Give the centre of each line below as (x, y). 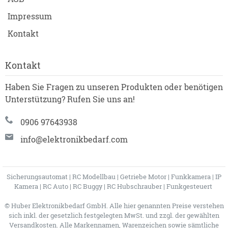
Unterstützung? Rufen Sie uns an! (70, 99)
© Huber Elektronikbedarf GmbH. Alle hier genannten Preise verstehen (114, 205)
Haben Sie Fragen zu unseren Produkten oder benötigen (114, 87)
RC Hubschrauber (134, 186)
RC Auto (55, 186)
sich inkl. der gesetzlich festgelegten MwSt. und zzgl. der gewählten (114, 215)
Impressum (30, 16)
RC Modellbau (94, 176)
